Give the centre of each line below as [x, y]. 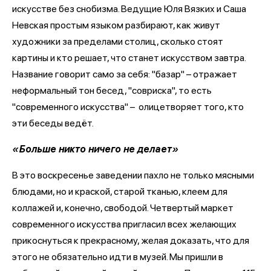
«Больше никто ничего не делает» [95, 149]
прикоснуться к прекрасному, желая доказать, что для [131, 240]
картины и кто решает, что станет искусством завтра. [129, 58]
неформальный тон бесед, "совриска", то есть [112, 90]
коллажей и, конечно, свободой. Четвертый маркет [123, 208]
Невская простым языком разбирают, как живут [116, 25]
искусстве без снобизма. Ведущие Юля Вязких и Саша [129, 9]
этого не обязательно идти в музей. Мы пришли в [118, 257]
